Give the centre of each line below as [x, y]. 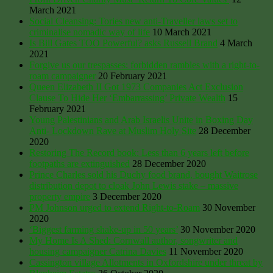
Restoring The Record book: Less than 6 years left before [139, 152]
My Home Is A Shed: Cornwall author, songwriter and [133, 240]
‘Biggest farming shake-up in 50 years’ [104, 229]
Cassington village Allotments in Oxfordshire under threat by [146, 262]
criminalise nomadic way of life [90, 32]
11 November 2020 [206, 251]
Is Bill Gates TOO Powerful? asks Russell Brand [123, 43]
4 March [236, 43]
